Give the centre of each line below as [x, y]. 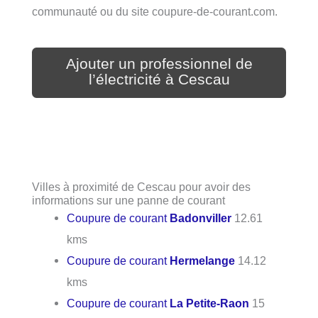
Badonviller [201, 218]
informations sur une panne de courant [128, 200]
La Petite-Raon [210, 303]
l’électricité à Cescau [159, 79]
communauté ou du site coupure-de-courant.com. [155, 12]
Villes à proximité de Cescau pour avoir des [141, 187]
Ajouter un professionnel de [159, 64]
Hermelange [203, 261]
